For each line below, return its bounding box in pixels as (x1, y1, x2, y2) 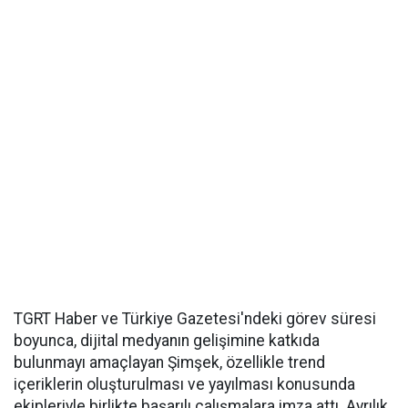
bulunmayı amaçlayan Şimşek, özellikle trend (14, 353, 325, 372)
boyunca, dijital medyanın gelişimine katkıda (14, 331, 320, 350)
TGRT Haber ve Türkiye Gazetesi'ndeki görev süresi (14, 310, 376, 328)
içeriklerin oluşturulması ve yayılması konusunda (14, 375, 355, 393)
